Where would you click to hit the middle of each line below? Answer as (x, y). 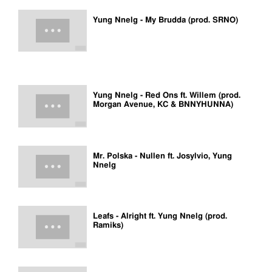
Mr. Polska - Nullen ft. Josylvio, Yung (162, 156)
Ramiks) (108, 226)
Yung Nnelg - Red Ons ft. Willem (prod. (167, 96)
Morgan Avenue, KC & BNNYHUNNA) (163, 105)
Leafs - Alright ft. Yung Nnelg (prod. (160, 217)
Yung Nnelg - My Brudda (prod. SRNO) (165, 20)
